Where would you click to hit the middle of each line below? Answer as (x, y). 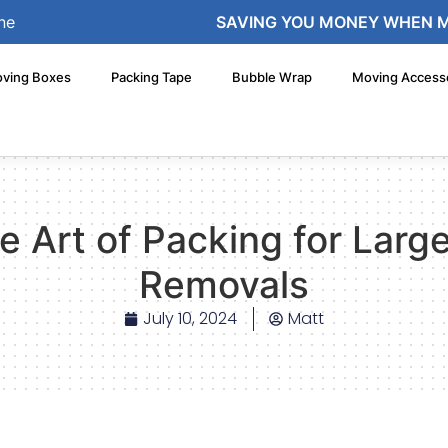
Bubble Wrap (271, 77)
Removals (224, 284)
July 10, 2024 (190, 318)
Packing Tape (151, 77)
